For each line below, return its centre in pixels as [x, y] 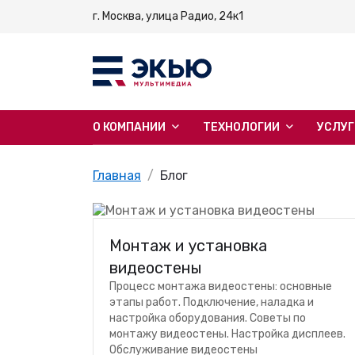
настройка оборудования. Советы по [208, 318]
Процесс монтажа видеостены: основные [221, 286]
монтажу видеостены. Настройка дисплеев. [227, 334]
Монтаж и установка [188, 246]
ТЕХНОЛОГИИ [242, 127]
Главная [117, 176]
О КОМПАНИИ [130, 127]
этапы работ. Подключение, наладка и [212, 302]
